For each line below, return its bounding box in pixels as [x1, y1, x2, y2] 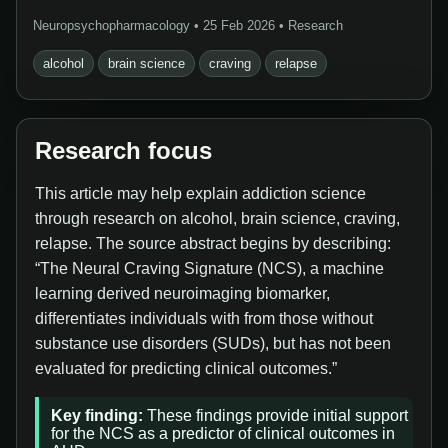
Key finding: [51, 407, 143, 424]
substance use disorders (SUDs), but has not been [35, 335, 391, 352]
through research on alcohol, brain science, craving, [35, 210, 400, 227]
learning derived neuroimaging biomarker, [35, 285, 330, 302]
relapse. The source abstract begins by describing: [35, 235, 391, 252]
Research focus [35, 137, 212, 164]
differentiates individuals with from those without [35, 310, 373, 327]
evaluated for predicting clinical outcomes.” [35, 360, 337, 377]
